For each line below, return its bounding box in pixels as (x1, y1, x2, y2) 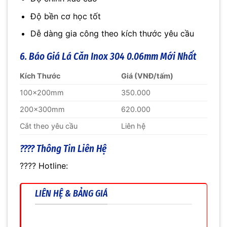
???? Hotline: (20, 161, 68, 171)
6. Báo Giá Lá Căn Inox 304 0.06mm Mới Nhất (20, 51, 197, 63)
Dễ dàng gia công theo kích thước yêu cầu (30, 28, 194, 39)
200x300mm (20, 104, 65, 113)
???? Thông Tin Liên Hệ (20, 142, 106, 155)
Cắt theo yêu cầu (20, 121, 78, 130)
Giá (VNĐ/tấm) (121, 71, 174, 80)
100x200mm (20, 88, 64, 97)
